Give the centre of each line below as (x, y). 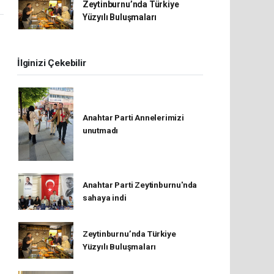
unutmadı (100, 130)
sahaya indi (104, 197)
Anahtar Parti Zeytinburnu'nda (140, 184)
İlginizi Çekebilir (52, 63)
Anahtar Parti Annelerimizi (133, 117)
